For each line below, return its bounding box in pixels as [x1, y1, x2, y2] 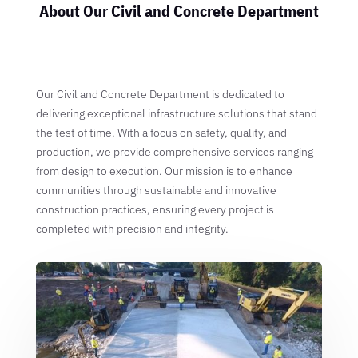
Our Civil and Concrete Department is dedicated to [35, 87, 284, 101]
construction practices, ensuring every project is [35, 202, 274, 217]
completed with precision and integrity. [35, 221, 229, 236]
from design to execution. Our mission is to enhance [35, 164, 292, 178]
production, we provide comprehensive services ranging [35, 145, 313, 159]
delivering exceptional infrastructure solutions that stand [35, 106, 317, 121]
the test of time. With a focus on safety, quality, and [35, 125, 287, 140]
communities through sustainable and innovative [35, 183, 276, 197]
